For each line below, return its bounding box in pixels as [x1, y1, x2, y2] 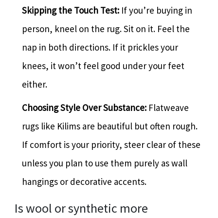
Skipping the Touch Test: [22, 4, 119, 16]
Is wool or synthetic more [15, 200, 148, 216]
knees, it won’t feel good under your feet [22, 59, 184, 72]
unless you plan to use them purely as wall [22, 157, 187, 169]
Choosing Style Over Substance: [22, 101, 146, 113]
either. [22, 78, 47, 90]
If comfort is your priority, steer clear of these [22, 138, 200, 150]
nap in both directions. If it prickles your [22, 41, 178, 53]
